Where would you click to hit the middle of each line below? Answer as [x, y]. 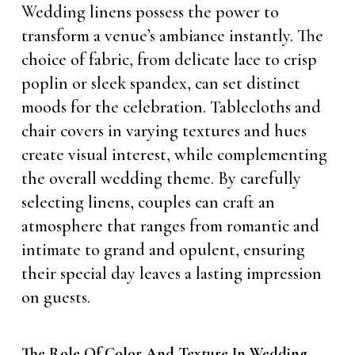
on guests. [55, 297]
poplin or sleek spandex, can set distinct [160, 83]
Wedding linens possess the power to [150, 12]
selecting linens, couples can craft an [148, 202]
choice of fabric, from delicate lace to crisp [169, 59]
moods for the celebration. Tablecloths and [171, 107]
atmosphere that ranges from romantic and [170, 226]
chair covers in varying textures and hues [164, 131]
